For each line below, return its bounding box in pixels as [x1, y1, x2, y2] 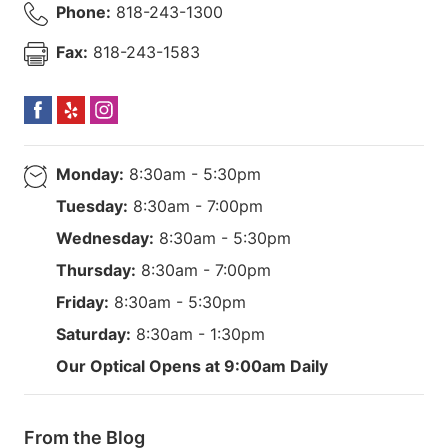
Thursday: [56, 259, 136, 280]
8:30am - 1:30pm [131, 323, 265, 344]
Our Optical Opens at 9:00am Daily [56, 355, 328, 376]
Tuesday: [56, 195, 128, 216]
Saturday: [56, 323, 131, 344]
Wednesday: [56, 227, 154, 248]
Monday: [56, 163, 124, 184]
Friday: [56, 291, 109, 312]
